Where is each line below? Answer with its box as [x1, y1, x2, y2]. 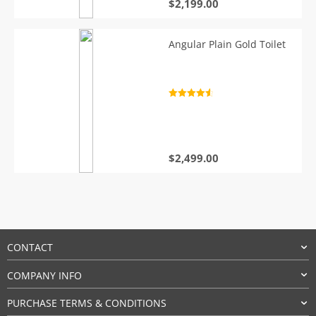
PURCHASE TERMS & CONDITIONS [7, 296, 166, 310]
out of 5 [169, 105, 199, 114]
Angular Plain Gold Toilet [169, 37, 286, 51]
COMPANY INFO [7, 268, 82, 282]
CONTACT [7, 241, 53, 255]
